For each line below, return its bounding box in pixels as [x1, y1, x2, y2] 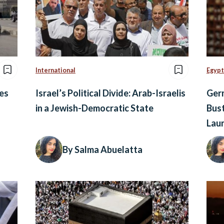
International [35, 66, 75, 74]
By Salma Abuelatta [62, 144, 142, 155]
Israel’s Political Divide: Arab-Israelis [35, 87, 185, 99]
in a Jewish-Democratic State [35, 102, 153, 114]
